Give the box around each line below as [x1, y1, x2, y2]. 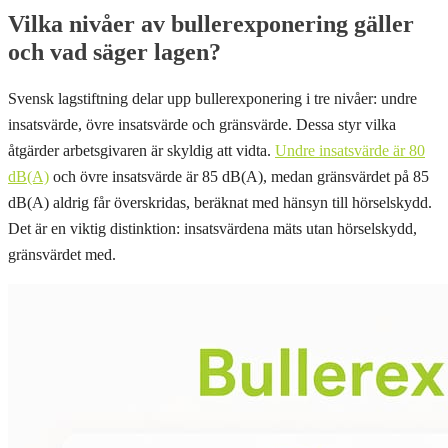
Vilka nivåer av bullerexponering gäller [8, 11, 414, 37]
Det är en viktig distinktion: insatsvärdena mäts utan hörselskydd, [8, 219, 417, 237]
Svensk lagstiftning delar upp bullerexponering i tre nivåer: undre [8, 89, 417, 107]
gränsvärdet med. [8, 245, 116, 263]
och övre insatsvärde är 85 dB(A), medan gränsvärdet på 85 [49, 167, 429, 185]
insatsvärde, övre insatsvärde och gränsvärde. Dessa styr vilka [8, 115, 396, 133]
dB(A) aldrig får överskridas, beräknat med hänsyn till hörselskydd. [8, 193, 432, 211]
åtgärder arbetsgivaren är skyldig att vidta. [8, 141, 275, 159]
